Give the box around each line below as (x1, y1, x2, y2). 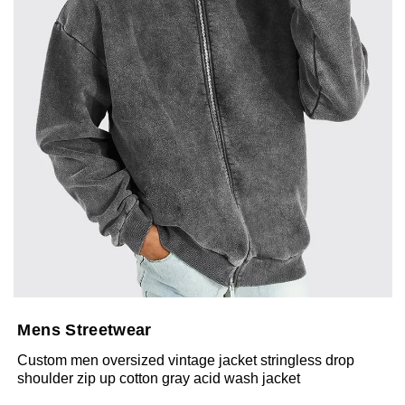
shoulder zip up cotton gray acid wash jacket (17, 371, 301, 387)
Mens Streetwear (17, 321, 152, 340)
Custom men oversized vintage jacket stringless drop (17, 353, 355, 369)
